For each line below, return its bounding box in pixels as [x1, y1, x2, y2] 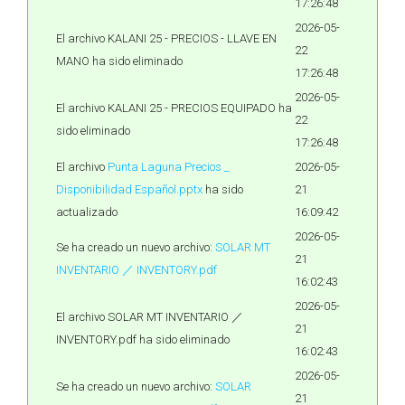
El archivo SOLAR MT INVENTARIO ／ [56, 310, 243, 324]
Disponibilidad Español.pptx [56, 183, 202, 196]
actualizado [56, 205, 118, 219]
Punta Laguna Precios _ [108, 160, 230, 174]
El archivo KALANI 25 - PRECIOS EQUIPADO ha [56, 101, 292, 115]
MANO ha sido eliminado [56, 54, 183, 68]
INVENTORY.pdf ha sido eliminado [56, 333, 230, 346]
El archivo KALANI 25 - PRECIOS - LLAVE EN [56, 32, 277, 45]
